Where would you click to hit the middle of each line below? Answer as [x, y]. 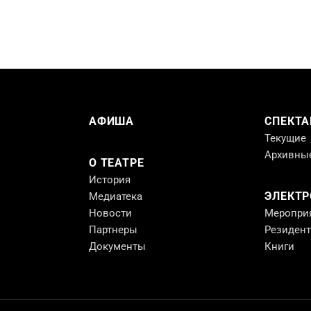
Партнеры [113, 229]
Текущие [286, 138]
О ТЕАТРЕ [117, 162]
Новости [110, 213]
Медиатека [116, 196]
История [110, 179]
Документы [117, 246]
